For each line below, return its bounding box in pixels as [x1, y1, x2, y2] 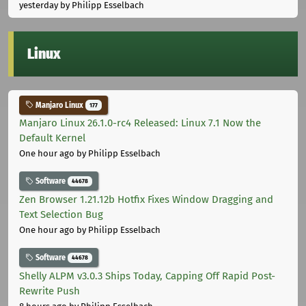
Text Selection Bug [19, 208, 103, 221]
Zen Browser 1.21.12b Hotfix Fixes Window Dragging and [19, 193, 273, 206]
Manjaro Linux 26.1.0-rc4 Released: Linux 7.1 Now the [19, 117, 261, 130]
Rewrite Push [19, 284, 80, 297]
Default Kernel [19, 132, 85, 145]
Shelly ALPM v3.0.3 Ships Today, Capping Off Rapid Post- [19, 269, 275, 282]
